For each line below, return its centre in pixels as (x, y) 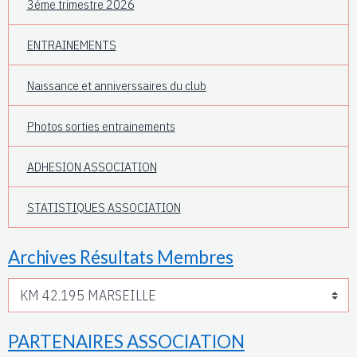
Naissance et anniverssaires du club (116, 85)
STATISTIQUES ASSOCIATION (104, 207)
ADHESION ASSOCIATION (92, 166)
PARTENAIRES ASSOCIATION (126, 341)
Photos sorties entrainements (101, 126)
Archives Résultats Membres (121, 257)
